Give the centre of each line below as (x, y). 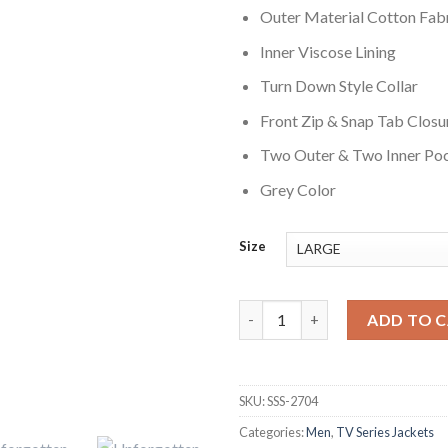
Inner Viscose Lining (327, 51)
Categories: (272, 431)
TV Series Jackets (385, 431)
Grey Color (297, 189)
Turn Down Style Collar (338, 86)
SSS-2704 (292, 400)
